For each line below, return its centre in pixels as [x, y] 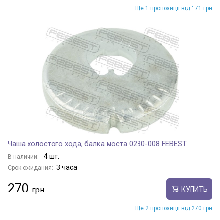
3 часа [67, 167]
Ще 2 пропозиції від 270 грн [174, 208]
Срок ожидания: [30, 168]
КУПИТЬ [194, 189]
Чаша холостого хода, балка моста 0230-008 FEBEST [97, 144]
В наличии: [24, 157]
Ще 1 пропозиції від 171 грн [174, 8]
